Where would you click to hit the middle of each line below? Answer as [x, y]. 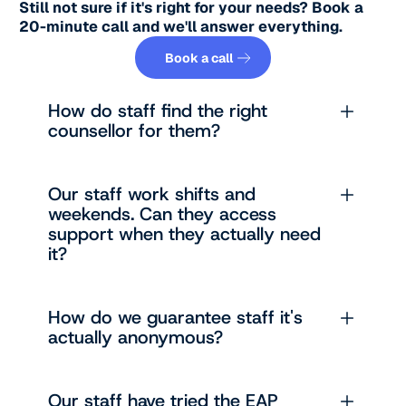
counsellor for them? [135, 131]
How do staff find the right [158, 111]
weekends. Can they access [163, 214]
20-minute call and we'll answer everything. [181, 27]
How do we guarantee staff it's [176, 318]
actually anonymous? [136, 338]
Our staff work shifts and [152, 194]
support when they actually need [185, 234]
